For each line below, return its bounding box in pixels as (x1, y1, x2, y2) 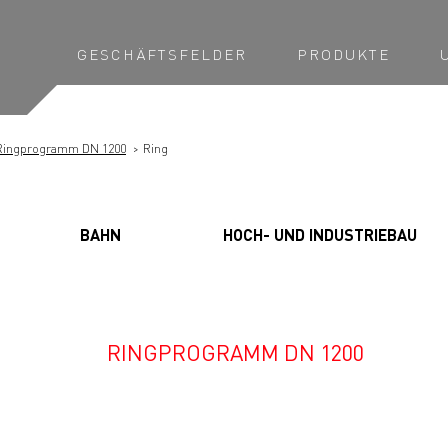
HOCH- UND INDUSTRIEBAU (222, 224, 417, 245)
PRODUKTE (296, 44, 391, 64)
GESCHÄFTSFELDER (77, 44, 248, 64)
